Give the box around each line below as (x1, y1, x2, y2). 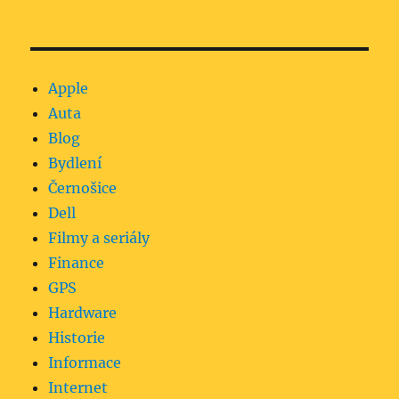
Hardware (48, 304, 118, 322)
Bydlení (48, 154, 102, 173)
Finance (48, 254, 105, 273)
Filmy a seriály (48, 229, 151, 248)
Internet (48, 379, 109, 397)
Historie (48, 329, 106, 347)
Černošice (48, 179, 118, 198)
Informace (48, 354, 122, 372)
